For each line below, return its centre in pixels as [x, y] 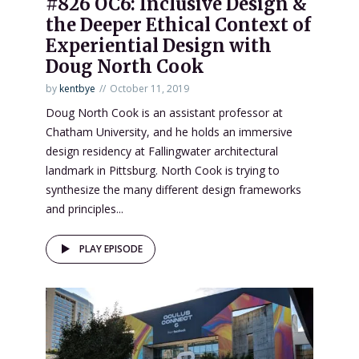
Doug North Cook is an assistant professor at [164, 112]
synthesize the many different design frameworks [173, 189]
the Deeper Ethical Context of [178, 24]
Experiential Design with [159, 45]
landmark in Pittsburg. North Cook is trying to [163, 170]
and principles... [85, 208]
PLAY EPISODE [111, 248]
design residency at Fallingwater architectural [162, 151]
